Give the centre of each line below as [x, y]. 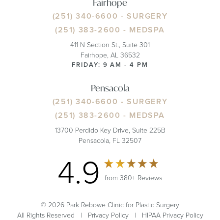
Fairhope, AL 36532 [110, 55]
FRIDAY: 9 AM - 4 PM [110, 65]
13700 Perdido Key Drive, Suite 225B [110, 130]
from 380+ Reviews [133, 177]
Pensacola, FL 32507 [110, 140]
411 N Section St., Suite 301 [110, 45]
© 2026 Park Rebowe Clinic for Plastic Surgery [110, 205]
